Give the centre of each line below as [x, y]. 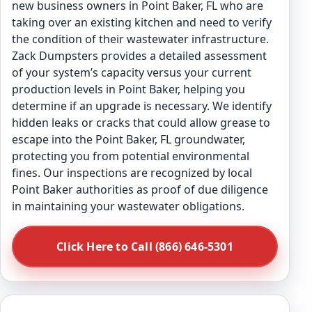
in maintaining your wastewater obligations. [128, 206]
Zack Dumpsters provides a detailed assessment [139, 56]
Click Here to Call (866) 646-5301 [145, 247]
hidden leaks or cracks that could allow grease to [141, 123]
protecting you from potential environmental [131, 156]
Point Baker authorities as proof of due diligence [140, 189]
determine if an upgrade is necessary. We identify [142, 106]
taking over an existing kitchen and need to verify [142, 22]
